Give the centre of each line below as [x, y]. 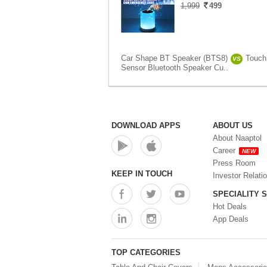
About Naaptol [237, 138]
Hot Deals [230, 207]
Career [224, 150]
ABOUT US [233, 125]
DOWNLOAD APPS [146, 125]
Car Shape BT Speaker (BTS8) [174, 58]
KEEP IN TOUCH [142, 174]
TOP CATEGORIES [146, 252]
